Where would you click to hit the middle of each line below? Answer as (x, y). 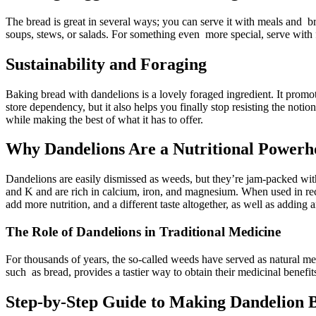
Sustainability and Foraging (106, 64)
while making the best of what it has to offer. (104, 119)
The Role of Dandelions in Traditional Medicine (143, 232)
